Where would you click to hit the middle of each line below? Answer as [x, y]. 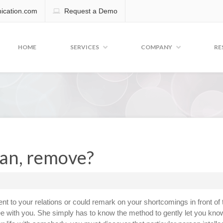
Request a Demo [91, 11]
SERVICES [85, 47]
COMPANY [157, 47]
